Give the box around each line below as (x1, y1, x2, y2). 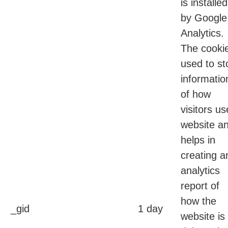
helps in (181, 134, 215, 146)
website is (181, 211, 225, 222)
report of (181, 180, 219, 192)
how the (181, 195, 216, 207)
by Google (181, 12, 227, 24)
